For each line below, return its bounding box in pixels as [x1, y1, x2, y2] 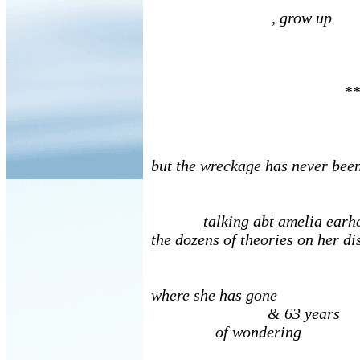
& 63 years [151, 305, 340, 322]
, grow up [151, 9, 332, 27]
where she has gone [151, 286, 277, 304]
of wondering [151, 323, 301, 341]
